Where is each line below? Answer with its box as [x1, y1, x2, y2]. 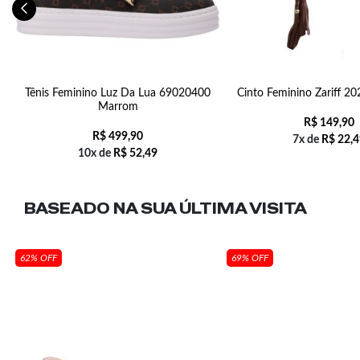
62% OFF [20, 253, 57, 263]
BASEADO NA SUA [24, 199, 179, 218]
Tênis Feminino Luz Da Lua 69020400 [25, 88, 211, 99]
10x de [78, 148, 113, 159]
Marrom [97, 101, 138, 112]
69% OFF [231, 253, 268, 263]
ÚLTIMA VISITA [179, 199, 307, 218]
